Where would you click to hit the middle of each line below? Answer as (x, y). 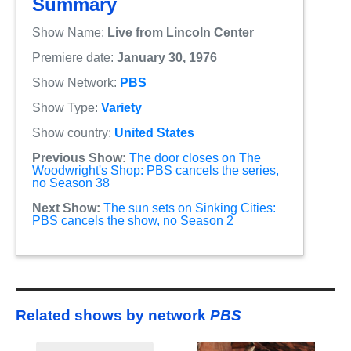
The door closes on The (195, 157)
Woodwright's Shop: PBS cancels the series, (156, 170)
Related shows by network (113, 316)
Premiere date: (74, 57)
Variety (121, 107)
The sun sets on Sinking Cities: (190, 208)
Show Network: (76, 82)
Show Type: (67, 107)
